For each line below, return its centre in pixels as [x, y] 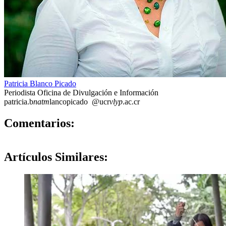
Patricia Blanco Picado [40, 84]
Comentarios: [39, 123]
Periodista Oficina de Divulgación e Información [81, 93]
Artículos [28, 157]
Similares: [80, 157]
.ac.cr [131, 102]
